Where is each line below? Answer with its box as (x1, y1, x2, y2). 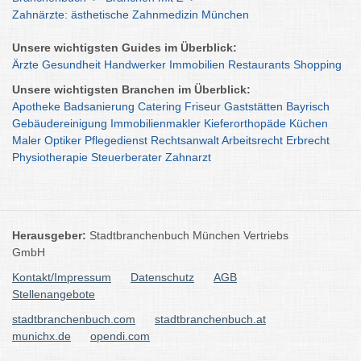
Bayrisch (286, 100, 330, 113)
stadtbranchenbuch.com (12, 313, 135, 326)
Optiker (44, 134, 81, 147)
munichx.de (12, 330, 71, 342)
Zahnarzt (165, 151, 211, 164)
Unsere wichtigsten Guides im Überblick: (12, 41, 237, 54)
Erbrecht (286, 134, 330, 147)
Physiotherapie (12, 151, 88, 164)
